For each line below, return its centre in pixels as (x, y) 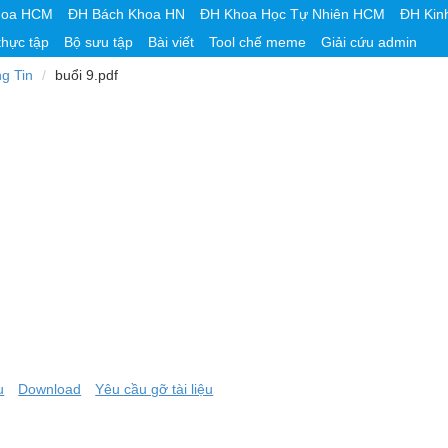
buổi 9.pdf (86, 75)
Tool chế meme (257, 42)
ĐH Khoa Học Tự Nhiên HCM (292, 14)
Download (50, 389)
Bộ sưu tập (98, 42)
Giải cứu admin (369, 42)
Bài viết (171, 42)
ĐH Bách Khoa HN (126, 14)
